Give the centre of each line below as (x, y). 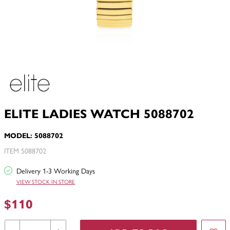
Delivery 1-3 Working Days (55, 171)
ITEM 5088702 (25, 151)
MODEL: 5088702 (34, 135)
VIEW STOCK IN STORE (46, 182)
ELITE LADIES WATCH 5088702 (99, 113)
